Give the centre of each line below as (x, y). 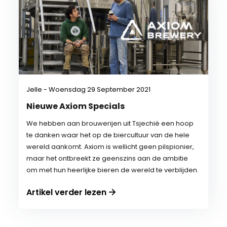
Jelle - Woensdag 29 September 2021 (89, 89)
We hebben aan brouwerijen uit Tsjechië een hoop (110, 123)
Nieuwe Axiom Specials (76, 106)
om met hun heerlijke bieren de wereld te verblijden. (113, 170)
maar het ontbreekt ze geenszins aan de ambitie (107, 158)
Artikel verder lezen (67, 192)
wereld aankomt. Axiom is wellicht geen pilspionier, (110, 147)
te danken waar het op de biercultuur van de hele (108, 135)
